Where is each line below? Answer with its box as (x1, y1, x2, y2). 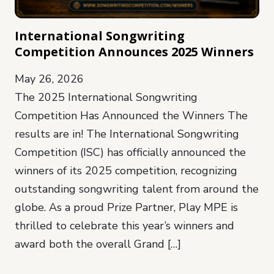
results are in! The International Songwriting (15, 126, 239, 141)
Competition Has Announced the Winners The (15, 108, 248, 123)
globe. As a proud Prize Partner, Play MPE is (15, 199, 238, 215)
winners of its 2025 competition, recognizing (15, 163, 237, 178)
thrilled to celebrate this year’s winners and (15, 218, 234, 233)
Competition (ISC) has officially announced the (15, 144, 246, 160)
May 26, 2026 (15, 71, 84, 86)
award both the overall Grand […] (15, 236, 181, 251)
